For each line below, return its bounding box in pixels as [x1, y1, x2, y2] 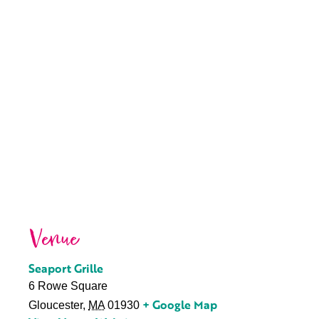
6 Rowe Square [28, 280, 108, 292]
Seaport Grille [28, 260, 103, 277]
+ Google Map [142, 296, 217, 313]
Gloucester [28, 299, 83, 311]
